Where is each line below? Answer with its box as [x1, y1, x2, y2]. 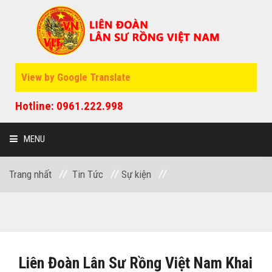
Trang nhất [9, 168, 52, 180]
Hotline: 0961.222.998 [15, 98, 123, 113]
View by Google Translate [21, 70, 131, 83]
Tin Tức [72, 168, 103, 180]
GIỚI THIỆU [21, 200, 66, 212]
